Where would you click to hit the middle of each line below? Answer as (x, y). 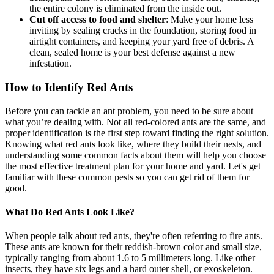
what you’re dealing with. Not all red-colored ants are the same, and (135, 122)
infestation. (50, 64)
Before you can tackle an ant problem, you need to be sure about (129, 111)
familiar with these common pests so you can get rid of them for (127, 177)
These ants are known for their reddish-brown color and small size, (133, 247)
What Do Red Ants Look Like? (70, 212)
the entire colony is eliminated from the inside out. (125, 9)
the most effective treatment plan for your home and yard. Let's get (133, 166)
